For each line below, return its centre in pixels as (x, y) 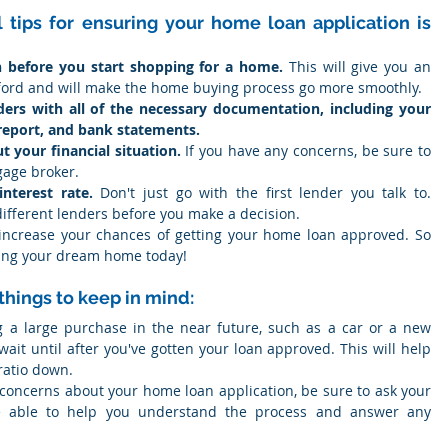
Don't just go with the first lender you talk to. (261, 192)
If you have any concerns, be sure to (306, 150)
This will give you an (356, 66)
